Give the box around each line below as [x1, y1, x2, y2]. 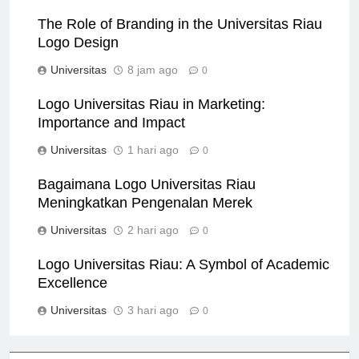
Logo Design [38, 48, 119, 65]
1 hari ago [127, 157, 179, 171]
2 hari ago [127, 237, 179, 251]
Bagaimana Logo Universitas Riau [38, 190, 256, 207]
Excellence [38, 288, 107, 305]
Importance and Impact [38, 128, 185, 145]
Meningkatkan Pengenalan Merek [38, 208, 252, 225]
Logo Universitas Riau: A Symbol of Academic [38, 270, 329, 287]
